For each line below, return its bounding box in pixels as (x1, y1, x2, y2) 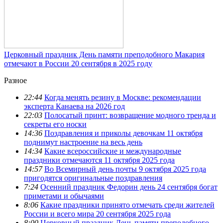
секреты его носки (24, 120, 87, 129)
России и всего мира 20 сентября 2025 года (24, 210, 171, 219)
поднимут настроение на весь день (24, 138, 142, 147)
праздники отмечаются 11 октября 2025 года (24, 156, 175, 165)
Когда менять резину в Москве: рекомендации (44, 93, 201, 102)
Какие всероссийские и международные (44, 147, 181, 156)
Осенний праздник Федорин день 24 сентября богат (40, 183, 218, 192)
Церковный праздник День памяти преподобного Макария (4, 50, 205, 59)
